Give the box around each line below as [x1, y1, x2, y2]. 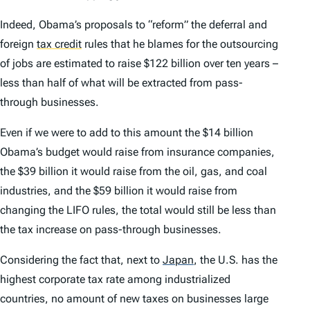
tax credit [37, 37, 82, 51]
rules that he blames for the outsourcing [82, 37, 278, 51]
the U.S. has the [197, 253, 277, 267]
